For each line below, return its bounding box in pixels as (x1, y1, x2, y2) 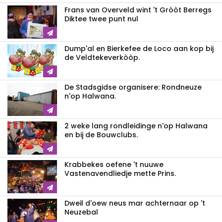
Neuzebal (64, 207, 98, 218)
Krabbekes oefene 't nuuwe (64, 160, 164, 170)
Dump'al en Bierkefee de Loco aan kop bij (64, 44, 214, 54)
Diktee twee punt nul (64, 14, 138, 24)
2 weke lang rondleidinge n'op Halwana (64, 121, 208, 131)
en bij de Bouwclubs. (64, 130, 138, 140)
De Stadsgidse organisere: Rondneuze (64, 82, 202, 93)
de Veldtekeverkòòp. (64, 53, 140, 63)
